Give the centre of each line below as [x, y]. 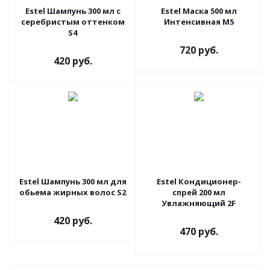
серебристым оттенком [73, 22]
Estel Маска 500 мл [199, 11]
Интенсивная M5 [199, 22]
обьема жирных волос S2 [73, 192]
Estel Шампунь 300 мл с [73, 11]
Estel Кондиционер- [199, 181]
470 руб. [199, 231]
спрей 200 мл [199, 192]
